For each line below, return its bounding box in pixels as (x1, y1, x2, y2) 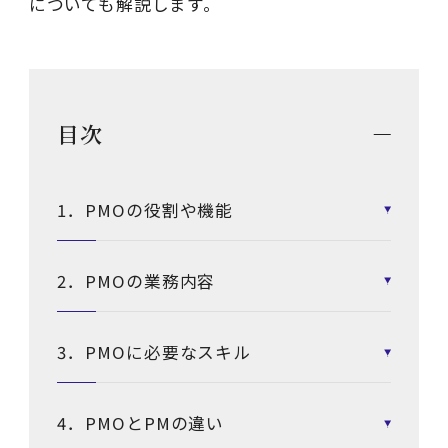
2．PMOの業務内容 (57, 268, 216, 293)
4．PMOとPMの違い (57, 411, 225, 436)
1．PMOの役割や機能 (57, 197, 234, 222)
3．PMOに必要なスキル (57, 340, 252, 365)
